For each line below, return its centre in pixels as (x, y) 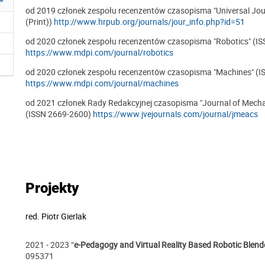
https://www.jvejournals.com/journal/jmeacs (175, 114)
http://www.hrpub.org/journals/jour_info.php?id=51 (149, 21)
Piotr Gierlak (64, 216)
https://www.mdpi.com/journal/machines (102, 83)
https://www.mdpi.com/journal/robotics (99, 52)
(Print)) (40, 21)
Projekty (52, 188)
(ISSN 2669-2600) (59, 114)
